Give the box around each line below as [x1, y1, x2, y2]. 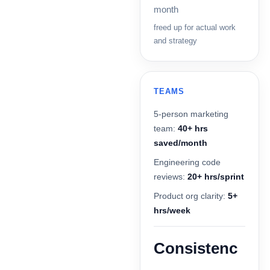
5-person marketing [154, 109, 228, 119]
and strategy [154, 36, 197, 46]
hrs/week [154, 206, 190, 216]
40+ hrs [178, 124, 208, 134]
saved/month [154, 138, 207, 148]
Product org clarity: [154, 191, 228, 201]
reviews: [154, 172, 187, 182]
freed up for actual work [154, 23, 236, 33]
